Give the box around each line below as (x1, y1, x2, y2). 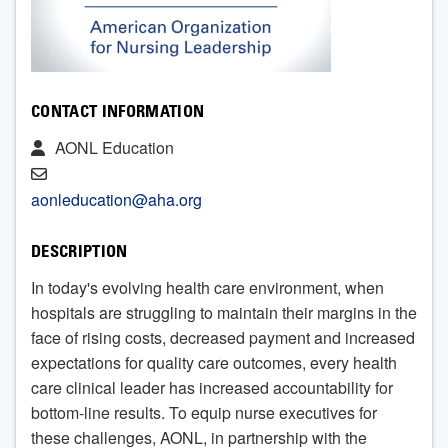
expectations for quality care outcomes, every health (31, 351, 397, 375)
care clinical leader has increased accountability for (31, 376, 393, 400)
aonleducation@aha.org (31, 188, 202, 212)
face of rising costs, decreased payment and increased (31, 326, 415, 350)
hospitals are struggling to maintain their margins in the (31, 301, 417, 325)
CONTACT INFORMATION (31, 105, 205, 123)
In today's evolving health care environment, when (31, 276, 384, 300)
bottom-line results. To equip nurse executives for (31, 401, 377, 425)
